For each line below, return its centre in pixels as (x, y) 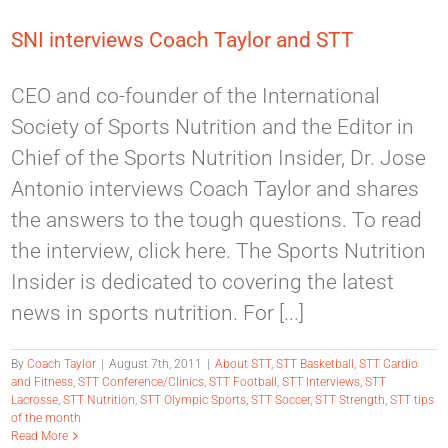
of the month (46, 418)
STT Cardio (389, 364)
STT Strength (350, 400)
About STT (243, 364)
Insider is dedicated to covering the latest (203, 282)
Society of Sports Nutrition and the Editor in (213, 127)
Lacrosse (35, 400)
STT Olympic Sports (193, 400)
